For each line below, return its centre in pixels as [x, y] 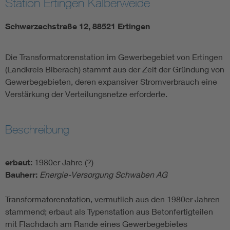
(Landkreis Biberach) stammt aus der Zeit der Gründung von [115, 69]
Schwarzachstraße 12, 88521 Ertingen [79, 26]
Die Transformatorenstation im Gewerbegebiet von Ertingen [114, 57]
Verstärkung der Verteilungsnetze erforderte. [87, 94]
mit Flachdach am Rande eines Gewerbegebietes [96, 224]
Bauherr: [22, 175]
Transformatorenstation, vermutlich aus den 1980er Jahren [112, 199]
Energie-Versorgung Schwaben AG [103, 175]
